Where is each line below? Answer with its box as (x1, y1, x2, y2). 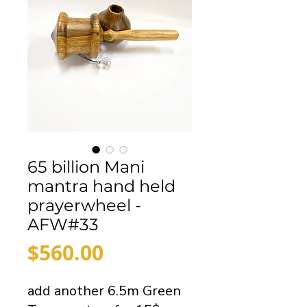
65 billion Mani (27, 157, 145, 177)
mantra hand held (27, 176, 175, 196)
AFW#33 (27, 214, 99, 234)
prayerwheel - (27, 195, 141, 215)
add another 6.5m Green (27, 282, 181, 300)
